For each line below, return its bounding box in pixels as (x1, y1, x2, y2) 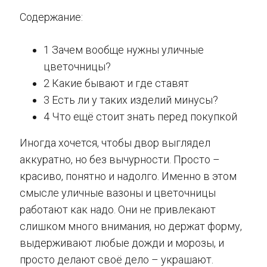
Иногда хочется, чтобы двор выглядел (20, 136, 210, 149)
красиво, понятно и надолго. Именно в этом (20, 169, 237, 182)
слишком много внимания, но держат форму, (20, 219, 242, 232)
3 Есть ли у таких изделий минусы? (44, 93, 218, 106)
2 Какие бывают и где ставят (44, 76, 189, 89)
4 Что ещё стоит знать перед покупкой (44, 110, 237, 123)
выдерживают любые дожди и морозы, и (20, 236, 224, 249)
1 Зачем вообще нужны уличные (44, 43, 204, 56)
